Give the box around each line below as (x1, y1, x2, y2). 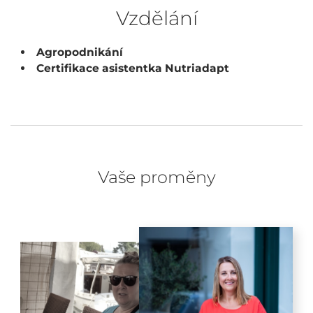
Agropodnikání (36, 45, 123, 59)
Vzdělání (115, 6, 198, 30)
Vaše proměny (97, 167, 216, 187)
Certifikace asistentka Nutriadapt (36, 61, 229, 75)
